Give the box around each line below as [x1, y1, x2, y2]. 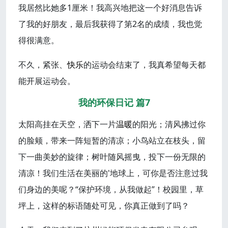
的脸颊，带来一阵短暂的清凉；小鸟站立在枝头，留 [18, 135, 206, 147]
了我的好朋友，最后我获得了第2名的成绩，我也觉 [18, 18, 202, 30]
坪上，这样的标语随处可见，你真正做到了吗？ [18, 200, 189, 212]
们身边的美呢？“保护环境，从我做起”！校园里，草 [18, 184, 204, 195]
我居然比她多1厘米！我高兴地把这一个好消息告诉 [18, 2, 202, 14]
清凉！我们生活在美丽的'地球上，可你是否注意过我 [18, 167, 208, 179]
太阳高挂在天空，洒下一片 [18, 119, 116, 130]
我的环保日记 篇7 [78, 96, 150, 109]
